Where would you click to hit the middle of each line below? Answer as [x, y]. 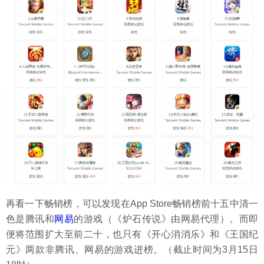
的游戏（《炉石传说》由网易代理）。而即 [166, 219]
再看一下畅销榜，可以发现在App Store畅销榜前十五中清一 [132, 203]
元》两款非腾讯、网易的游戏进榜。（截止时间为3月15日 [132, 249]
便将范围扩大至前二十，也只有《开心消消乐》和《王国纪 [132, 234]
